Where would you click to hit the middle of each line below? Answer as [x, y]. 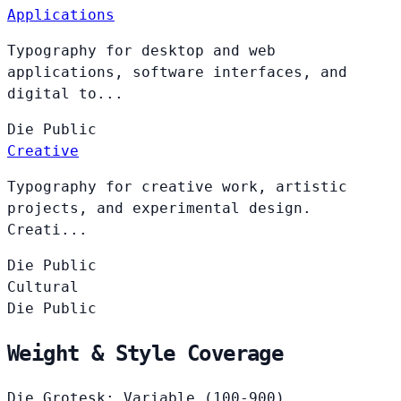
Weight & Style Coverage [145, 354]
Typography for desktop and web [141, 51]
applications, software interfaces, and [177, 73]
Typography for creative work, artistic [177, 187]
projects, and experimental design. [159, 209]
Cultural [43, 287]
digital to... [65, 94]
